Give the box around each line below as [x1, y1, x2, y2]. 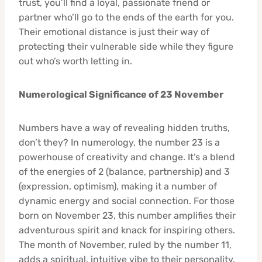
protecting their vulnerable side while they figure [19, 40, 233, 52]
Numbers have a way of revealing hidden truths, [19, 122, 230, 133]
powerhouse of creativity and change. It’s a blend [19, 151, 235, 163]
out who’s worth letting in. [19, 55, 132, 67]
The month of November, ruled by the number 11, [19, 239, 232, 250]
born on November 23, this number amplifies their [19, 209, 236, 221]
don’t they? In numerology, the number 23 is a [19, 136, 220, 148]
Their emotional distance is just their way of [19, 26, 209, 37]
